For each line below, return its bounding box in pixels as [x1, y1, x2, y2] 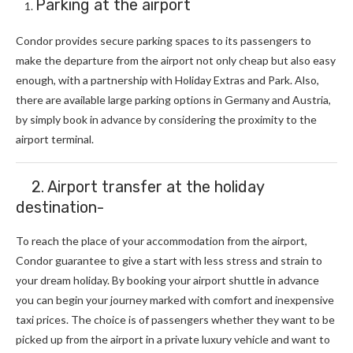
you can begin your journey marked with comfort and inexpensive [16, 293, 334, 307]
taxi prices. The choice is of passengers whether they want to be [16, 313, 335, 327]
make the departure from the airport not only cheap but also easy [16, 54, 336, 68]
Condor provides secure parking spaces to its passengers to [16, 34, 311, 48]
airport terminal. [16, 132, 96, 147]
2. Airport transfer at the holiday [16, 177, 264, 197]
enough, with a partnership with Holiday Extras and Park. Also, [16, 73, 319, 87]
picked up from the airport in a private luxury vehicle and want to [16, 333, 330, 347]
